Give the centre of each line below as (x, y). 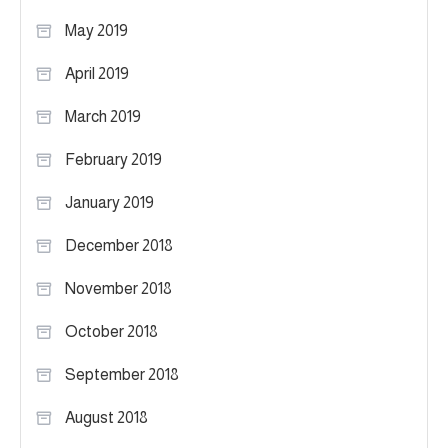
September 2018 (122, 374)
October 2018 (111, 331)
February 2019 (113, 159)
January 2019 (109, 202)
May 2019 (96, 30)
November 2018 (118, 288)
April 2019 (97, 73)
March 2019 (103, 116)
